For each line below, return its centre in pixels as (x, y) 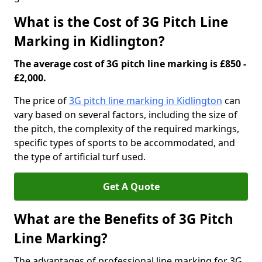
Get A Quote (131, 187)
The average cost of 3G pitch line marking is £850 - (130, 64)
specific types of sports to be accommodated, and (125, 143)
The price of (42, 101)
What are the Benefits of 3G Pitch (124, 219)
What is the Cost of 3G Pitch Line (121, 22)
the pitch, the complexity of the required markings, (127, 129)
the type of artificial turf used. (80, 157)
